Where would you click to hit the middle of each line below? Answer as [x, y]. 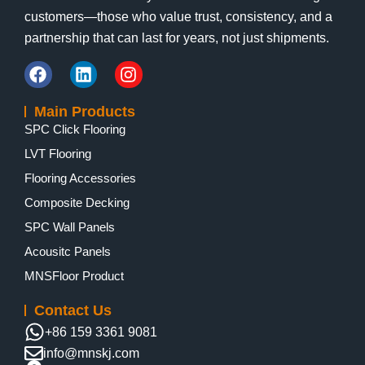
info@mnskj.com [91, 353]
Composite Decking [77, 202]
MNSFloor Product [74, 275]
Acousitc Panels [68, 251]
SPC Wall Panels [70, 226]
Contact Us [73, 310]
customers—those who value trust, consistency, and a [178, 17]
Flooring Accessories [80, 178]
